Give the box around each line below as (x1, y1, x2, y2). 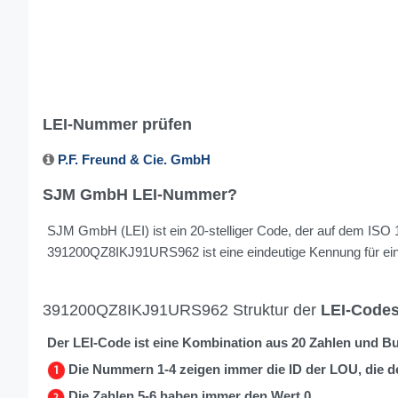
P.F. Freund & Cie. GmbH (58, 152, 211, 167)
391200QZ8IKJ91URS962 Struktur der (43, 301, 321, 319)
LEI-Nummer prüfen (43, 115, 192, 133)
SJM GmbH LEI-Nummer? (43, 186, 237, 203)
